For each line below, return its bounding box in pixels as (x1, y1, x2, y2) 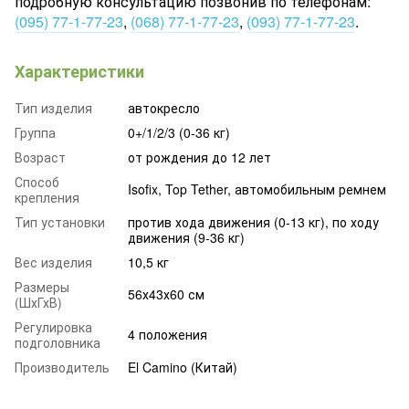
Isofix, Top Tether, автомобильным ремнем (128, 179, 386, 198)
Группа (15, 122, 56, 142)
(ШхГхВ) (15, 292, 62, 311)
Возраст (15, 147, 66, 166)
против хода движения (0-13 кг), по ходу (128, 212, 379, 231)
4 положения (128, 324, 207, 343)
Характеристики (15, 58, 144, 83)
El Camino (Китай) (128, 357, 237, 376)
